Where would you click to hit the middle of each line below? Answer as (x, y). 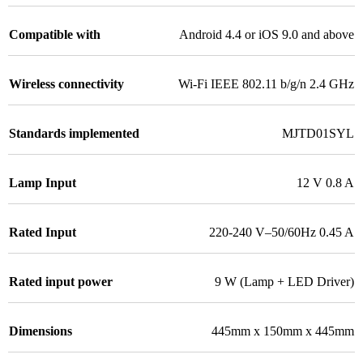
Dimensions (41, 331)
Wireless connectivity (66, 84)
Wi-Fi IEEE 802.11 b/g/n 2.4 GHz (266, 84)
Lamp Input (43, 183)
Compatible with (55, 35)
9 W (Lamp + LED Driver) (284, 282)
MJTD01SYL (318, 134)
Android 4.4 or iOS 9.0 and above (267, 35)
